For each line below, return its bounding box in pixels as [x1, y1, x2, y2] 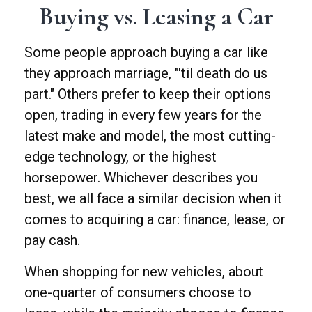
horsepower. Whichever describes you [24, 169, 258, 186]
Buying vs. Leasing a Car [39, 1, 273, 31]
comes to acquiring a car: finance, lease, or [24, 211, 286, 228]
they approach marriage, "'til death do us [24, 65, 267, 81]
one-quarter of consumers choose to [24, 284, 251, 301]
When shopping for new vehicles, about [24, 263, 263, 280]
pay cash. [24, 232, 80, 249]
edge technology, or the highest [24, 148, 217, 165]
